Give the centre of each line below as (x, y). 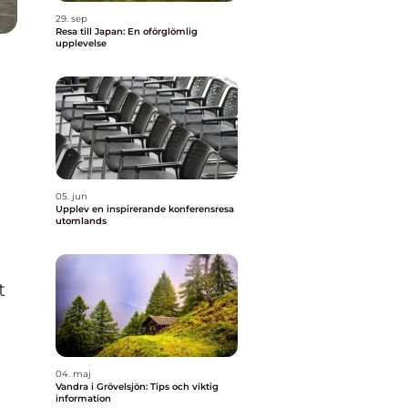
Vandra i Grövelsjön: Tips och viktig (137, 387)
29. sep (71, 19)
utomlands (81, 221)
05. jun (71, 196)
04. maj (73, 374)
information (83, 398)
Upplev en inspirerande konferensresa (145, 209)
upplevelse (81, 43)
